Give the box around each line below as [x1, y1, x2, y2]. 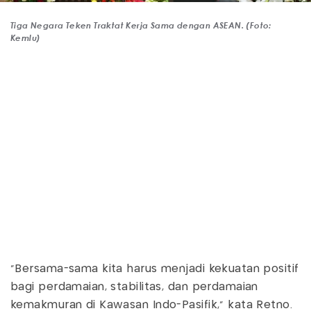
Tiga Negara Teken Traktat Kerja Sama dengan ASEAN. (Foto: [10, 19, 271, 31]
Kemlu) [10, 32, 41, 44]
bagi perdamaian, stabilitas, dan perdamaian [10, 282, 258, 293]
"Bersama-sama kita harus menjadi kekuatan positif [10, 264, 299, 275]
